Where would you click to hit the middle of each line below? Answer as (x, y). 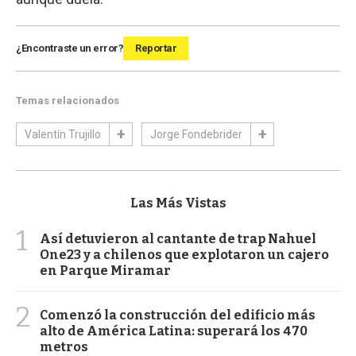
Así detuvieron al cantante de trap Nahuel (178, 238)
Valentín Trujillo (63, 134)
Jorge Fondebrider (196, 134)
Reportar (156, 48)
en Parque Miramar (105, 270)
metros (64, 346)
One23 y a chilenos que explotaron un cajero (184, 254)
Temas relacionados (68, 100)
